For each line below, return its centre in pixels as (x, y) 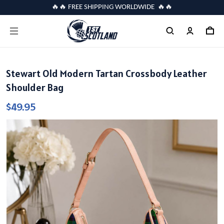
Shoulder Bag (35, 87)
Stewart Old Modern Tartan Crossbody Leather (106, 73)
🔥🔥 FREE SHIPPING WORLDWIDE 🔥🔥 (112, 7)
